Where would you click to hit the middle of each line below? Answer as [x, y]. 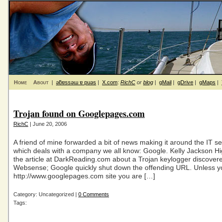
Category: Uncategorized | [46, 194]
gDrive [185, 82]
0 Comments [94, 194]
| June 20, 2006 [48, 124]
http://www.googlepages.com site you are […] [84, 176]
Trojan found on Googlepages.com [79, 113]
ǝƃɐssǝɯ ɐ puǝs [76, 82]
